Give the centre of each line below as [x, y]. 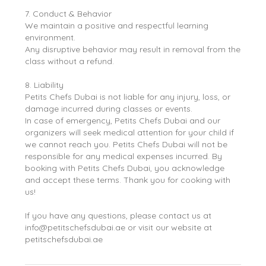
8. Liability [45, 85]
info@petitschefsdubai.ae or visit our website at [119, 227]
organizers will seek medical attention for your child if [130, 132]
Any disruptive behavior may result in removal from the [133, 49]
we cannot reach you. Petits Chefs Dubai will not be [126, 144]
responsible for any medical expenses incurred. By [124, 156]
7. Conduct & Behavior [69, 13]
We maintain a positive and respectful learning [117, 25]
